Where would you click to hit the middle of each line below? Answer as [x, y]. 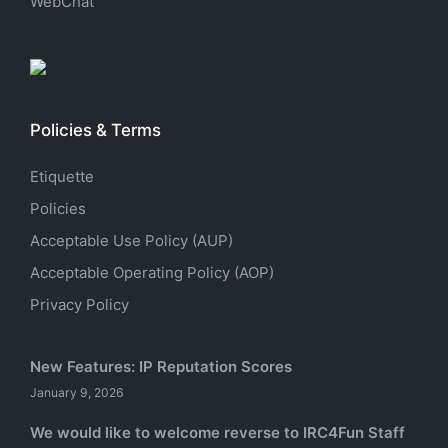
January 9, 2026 [77, 392]
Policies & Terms [95, 130]
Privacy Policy [79, 304]
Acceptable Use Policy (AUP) [131, 240]
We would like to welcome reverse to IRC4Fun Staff [217, 432]
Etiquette [62, 176]
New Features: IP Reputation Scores [161, 366]
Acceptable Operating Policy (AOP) [152, 272]
